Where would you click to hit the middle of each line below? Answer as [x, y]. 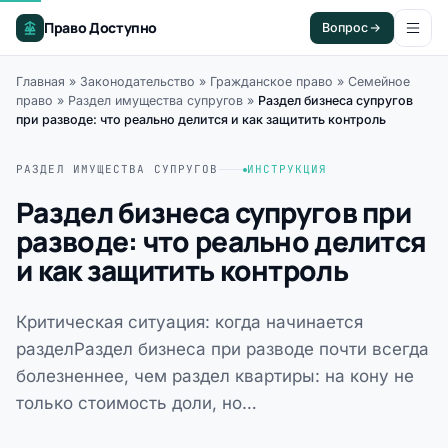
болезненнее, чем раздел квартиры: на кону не [215, 376]
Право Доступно [101, 27]
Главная [40, 81]
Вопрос [345, 27]
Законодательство [137, 81]
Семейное [379, 81]
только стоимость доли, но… [136, 403]
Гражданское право [271, 81]
